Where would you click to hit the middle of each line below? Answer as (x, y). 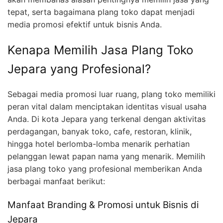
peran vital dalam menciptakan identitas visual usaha (107, 107)
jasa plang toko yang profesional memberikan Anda (105, 169)
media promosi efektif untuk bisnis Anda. (85, 24)
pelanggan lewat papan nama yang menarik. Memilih (106, 157)
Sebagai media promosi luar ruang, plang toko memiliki (111, 94)
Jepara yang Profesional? (79, 69)
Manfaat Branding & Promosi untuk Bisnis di (103, 205)
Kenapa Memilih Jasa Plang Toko (100, 50)
